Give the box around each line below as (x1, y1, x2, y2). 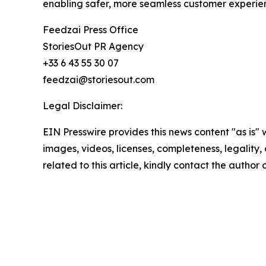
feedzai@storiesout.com (43, 74, 154, 86)
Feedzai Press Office (43, 24, 138, 36)
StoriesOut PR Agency (43, 40, 144, 53)
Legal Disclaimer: (43, 100, 122, 112)
